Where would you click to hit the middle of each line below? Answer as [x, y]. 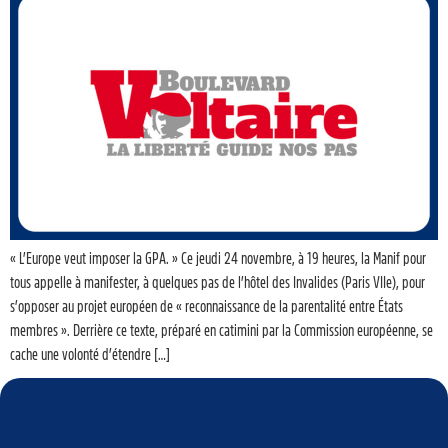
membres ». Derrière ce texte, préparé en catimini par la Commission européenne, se [221, 330]
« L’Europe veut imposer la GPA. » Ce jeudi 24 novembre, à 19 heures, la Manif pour [218, 258]
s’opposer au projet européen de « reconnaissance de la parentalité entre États [206, 306]
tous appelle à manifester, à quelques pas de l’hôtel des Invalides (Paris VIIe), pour [217, 282]
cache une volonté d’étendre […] [90, 354]
